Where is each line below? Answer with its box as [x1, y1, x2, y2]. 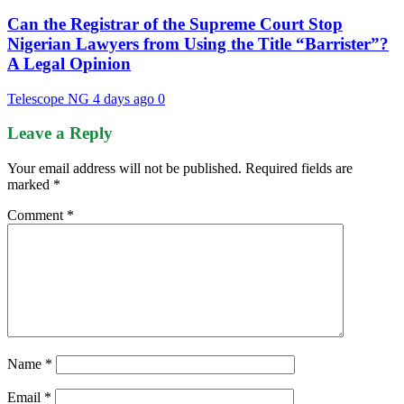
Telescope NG [7, 90, 93, 106]
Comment [7, 207, 67, 223]
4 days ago [93, 90, 158, 106]
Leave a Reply [7, 124, 113, 143]
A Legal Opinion [7, 53, 131, 73]
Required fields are [245, 160, 353, 176]
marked [7, 176, 53, 192]
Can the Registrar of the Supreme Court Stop [7, 14, 343, 33]
